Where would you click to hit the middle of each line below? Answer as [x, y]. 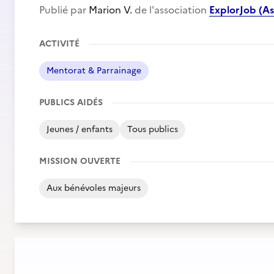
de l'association [171, 10]
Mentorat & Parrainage [94, 71]
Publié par [64, 10]
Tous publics [153, 129]
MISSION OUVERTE [80, 161]
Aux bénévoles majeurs [94, 188]
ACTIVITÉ [59, 44]
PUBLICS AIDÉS [71, 102]
